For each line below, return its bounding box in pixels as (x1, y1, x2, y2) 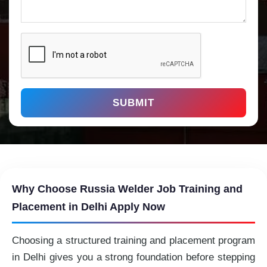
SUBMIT (113, 97, 154, 108)
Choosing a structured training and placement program (12, 235, 255, 246)
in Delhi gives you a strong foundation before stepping (12, 252, 255, 263)
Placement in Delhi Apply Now (12, 201, 165, 213)
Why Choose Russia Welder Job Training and (12, 183, 243, 195)
